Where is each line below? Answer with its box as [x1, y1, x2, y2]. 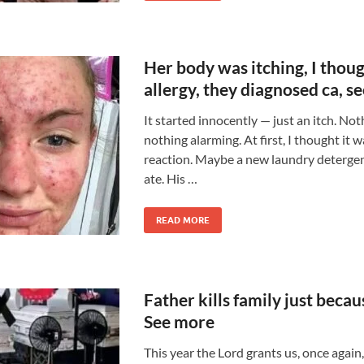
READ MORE [155, 214, 210, 226]
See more [143, 311, 214, 331]
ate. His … [143, 171, 197, 186]
